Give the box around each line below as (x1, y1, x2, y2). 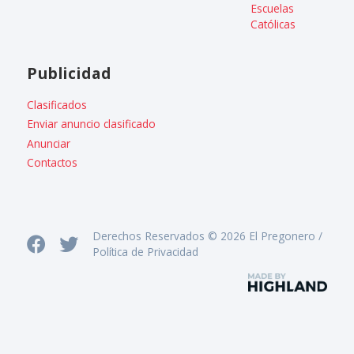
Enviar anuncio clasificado (27, 116, 156, 132)
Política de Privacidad (92, 243, 198, 259)
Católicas (250, 17, 296, 32)
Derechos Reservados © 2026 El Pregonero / (92, 228, 322, 243)
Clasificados (27, 96, 88, 112)
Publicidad (27, 62, 112, 84)
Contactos (27, 154, 78, 170)
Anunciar (27, 135, 71, 151)
